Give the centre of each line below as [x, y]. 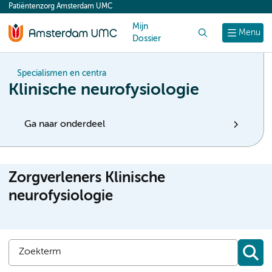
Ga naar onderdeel [65, 124]
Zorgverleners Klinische [87, 178]
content [32, 10]
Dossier [147, 39]
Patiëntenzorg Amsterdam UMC [60, 7]
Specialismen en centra [62, 73]
